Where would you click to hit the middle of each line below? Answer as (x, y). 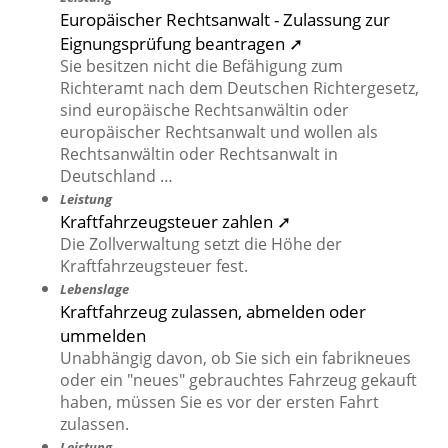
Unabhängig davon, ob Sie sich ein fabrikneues (235, 358)
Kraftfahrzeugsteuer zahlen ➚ (175, 221)
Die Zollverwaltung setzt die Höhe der (201, 244)
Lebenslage (94, 289)
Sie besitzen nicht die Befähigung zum (201, 66)
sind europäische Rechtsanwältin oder (204, 110)
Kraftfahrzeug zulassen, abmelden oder (213, 311)
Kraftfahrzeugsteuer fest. (154, 266)
